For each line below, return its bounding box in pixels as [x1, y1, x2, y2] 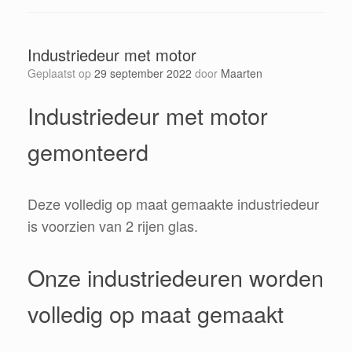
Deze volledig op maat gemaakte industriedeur [27, 192, 319, 214]
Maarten [221, 64, 262, 81]
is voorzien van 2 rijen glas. [27, 214, 198, 236]
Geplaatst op [36, 64, 94, 81]
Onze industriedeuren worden [27, 260, 324, 293]
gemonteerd [27, 134, 148, 167]
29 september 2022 [94, 64, 192, 81]
